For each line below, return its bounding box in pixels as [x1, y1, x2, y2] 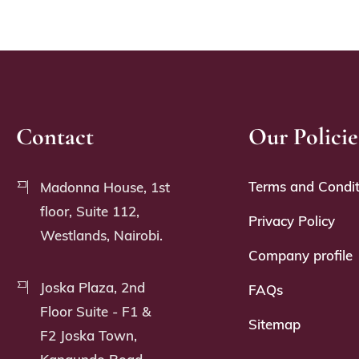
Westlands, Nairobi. [40, 226, 163, 244]
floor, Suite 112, [40, 202, 140, 220]
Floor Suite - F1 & [40, 302, 152, 320]
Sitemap [248, 315, 301, 333]
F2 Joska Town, [40, 326, 138, 344]
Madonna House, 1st [40, 178, 171, 196]
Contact [16, 121, 95, 151]
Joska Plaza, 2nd [40, 278, 146, 296]
